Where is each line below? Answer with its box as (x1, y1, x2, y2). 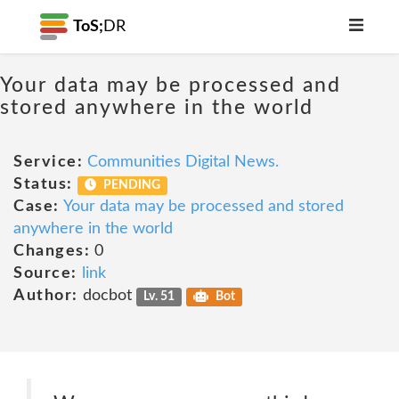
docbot (77, 288, 136, 304)
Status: (13, 176, 73, 192)
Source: (13, 265, 77, 281)
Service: (13, 154, 83, 170)
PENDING (101, 179, 161, 191)
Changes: (13, 243, 90, 259)
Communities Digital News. (87, 154, 279, 170)
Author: (13, 288, 78, 304)
